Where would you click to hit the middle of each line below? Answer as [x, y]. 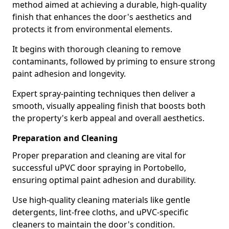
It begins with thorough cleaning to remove [97, 49]
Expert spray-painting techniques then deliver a [104, 94]
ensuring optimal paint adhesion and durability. [104, 180]
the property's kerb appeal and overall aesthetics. [108, 118]
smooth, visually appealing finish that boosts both [109, 106]
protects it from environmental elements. [92, 29]
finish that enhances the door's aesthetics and [102, 17]
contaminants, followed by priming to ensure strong [114, 61]
